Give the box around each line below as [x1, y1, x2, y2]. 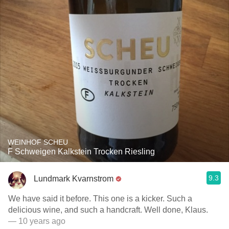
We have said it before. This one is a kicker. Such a [8, 194, 192, 203]
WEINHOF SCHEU [8, 138, 68, 146]
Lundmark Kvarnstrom [34, 174, 113, 183]
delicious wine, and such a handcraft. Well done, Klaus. [8, 205, 208, 214]
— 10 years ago [8, 217, 65, 225]
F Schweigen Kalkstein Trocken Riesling [8, 147, 155, 156]
